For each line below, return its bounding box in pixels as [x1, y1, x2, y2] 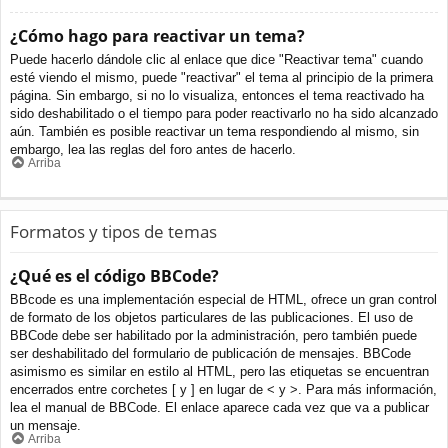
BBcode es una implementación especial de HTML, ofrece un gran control [10, 291, 437, 307]
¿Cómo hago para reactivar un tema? [10, 24, 305, 47]
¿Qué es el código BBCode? [10, 264, 219, 287]
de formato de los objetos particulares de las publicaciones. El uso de [10, 309, 413, 325]
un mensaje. [10, 417, 81, 433]
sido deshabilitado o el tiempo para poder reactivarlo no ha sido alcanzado [10, 105, 438, 121]
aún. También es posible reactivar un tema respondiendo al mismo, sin [10, 123, 419, 139]
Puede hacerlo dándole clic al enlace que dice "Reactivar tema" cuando [10, 51, 423, 67]
